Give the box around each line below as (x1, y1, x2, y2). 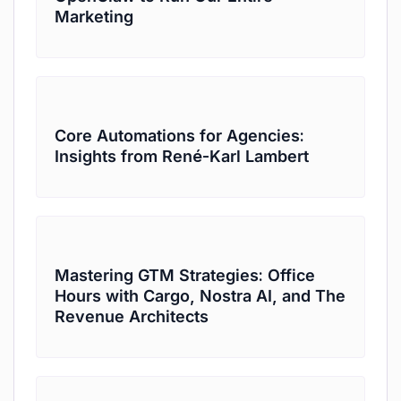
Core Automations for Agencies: (55, 126, 304, 145)
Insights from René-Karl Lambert (55, 147, 309, 166)
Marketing (55, 7, 133, 26)
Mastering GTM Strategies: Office (55, 266, 315, 285)
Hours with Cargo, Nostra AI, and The (55, 286, 346, 305)
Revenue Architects (55, 307, 209, 326)
